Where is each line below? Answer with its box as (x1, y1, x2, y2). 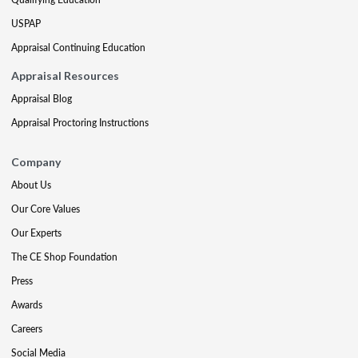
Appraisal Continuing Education (11, 40, 145, 54)
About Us (11, 177, 51, 192)
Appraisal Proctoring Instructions (11, 115, 149, 129)
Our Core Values (11, 201, 80, 216)
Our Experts (11, 225, 62, 240)
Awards (11, 297, 42, 312)
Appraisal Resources (11, 68, 119, 82)
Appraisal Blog (11, 91, 72, 105)
